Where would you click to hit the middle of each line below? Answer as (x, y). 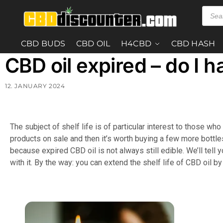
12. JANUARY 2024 (35, 86)
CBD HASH (193, 44)
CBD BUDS (43, 44)
